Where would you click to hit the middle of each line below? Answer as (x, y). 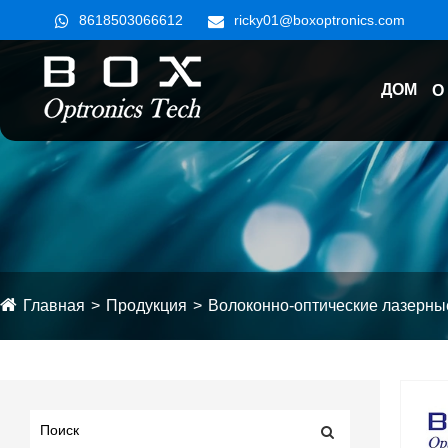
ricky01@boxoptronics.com (319, 20)
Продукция (146, 305)
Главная (54, 305)
